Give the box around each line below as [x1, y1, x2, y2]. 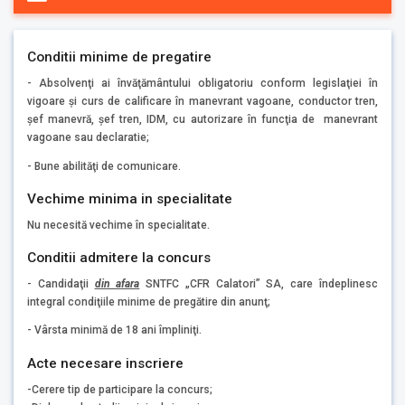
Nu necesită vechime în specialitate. [27, 218, 210, 231]
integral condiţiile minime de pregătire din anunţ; [27, 295, 270, 308]
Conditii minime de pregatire [27, 48, 212, 65]
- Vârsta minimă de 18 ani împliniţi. [27, 324, 202, 337]
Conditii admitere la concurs [27, 249, 211, 266]
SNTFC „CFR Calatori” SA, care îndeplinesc [146, 277, 379, 290]
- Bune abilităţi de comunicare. [27, 159, 181, 173]
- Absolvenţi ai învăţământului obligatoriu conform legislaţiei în [27, 76, 378, 89]
